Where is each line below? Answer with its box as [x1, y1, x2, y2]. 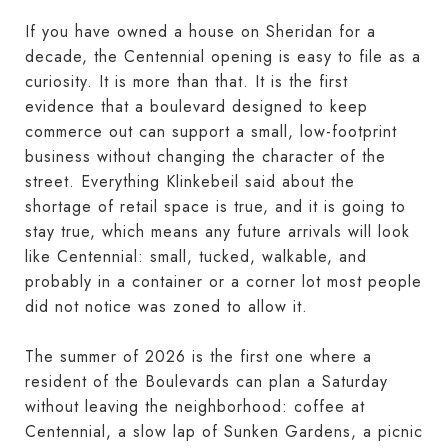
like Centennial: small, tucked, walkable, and [25, 244, 367, 268]
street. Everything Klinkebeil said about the [25, 169, 355, 193]
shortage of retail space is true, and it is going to [25, 194, 406, 218]
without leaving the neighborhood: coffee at [25, 394, 365, 418]
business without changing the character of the [25, 144, 386, 168]
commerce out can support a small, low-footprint [25, 119, 397, 143]
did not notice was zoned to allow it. [25, 294, 308, 318]
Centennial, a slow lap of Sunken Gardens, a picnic [25, 419, 423, 443]
